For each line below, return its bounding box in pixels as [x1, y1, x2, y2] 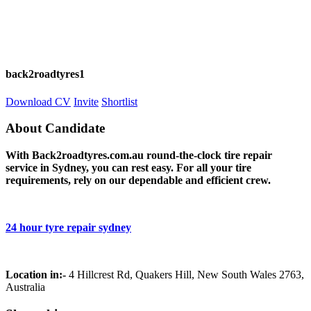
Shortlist [101, 95, 137, 108]
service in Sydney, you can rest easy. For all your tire [6, 162, 251, 174]
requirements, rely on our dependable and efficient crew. [6, 174, 271, 187]
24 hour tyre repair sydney [6, 221, 131, 234]
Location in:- [6, 269, 66, 281]
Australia [6, 281, 45, 294]
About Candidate [6, 121, 105, 136]
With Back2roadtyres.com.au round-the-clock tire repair [6, 149, 272, 162]
